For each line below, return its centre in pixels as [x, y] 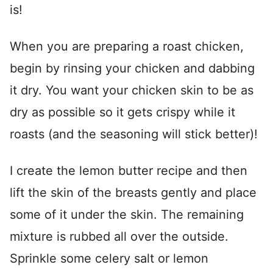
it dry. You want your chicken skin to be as [132, 90]
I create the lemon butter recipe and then [129, 171]
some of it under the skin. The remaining [127, 215]
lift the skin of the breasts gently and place [133, 193]
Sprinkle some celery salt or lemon [109, 259]
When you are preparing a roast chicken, [127, 47]
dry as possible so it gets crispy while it [122, 112]
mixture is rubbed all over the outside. [119, 237]
